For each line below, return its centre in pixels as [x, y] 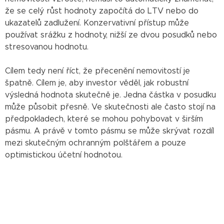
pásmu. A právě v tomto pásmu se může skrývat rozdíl [109, 131]
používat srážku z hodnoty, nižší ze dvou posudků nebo [111, 35]
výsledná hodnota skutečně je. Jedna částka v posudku [110, 95]
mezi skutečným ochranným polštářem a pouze [95, 143]
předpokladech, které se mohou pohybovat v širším [104, 119]
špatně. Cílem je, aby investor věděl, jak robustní [97, 83]
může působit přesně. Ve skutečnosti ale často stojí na [110, 107]
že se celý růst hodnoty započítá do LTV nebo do [102, 11]
